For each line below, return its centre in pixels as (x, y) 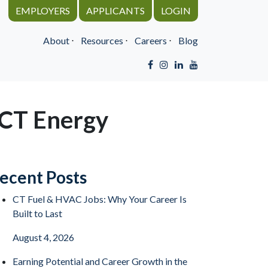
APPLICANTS (115, 10)
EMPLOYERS (43, 10)
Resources (102, 40)
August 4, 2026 (43, 237)
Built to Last (37, 213)
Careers (151, 40)
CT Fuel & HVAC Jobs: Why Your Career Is (100, 199)
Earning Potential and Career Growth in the (100, 261)
